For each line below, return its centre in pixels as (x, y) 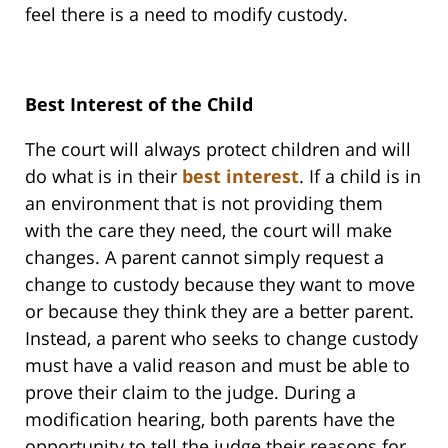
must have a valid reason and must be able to (217, 365)
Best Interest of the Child (139, 104)
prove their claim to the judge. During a (190, 392)
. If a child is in (360, 176)
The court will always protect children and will (218, 149)
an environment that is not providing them (204, 203)
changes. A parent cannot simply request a (204, 257)
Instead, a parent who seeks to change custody (221, 338)
